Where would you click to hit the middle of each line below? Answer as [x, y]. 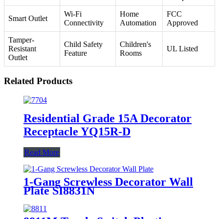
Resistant [22, 49]
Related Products [38, 81]
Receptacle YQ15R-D [77, 131]
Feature [76, 53]
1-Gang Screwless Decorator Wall [108, 182]
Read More [42, 152]
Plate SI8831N [59, 190]
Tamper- [21, 40]
